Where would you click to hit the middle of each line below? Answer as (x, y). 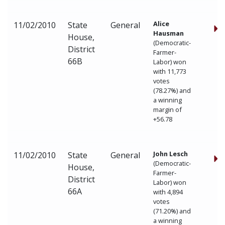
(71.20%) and (172, 211)
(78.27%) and (172, 90)
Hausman (168, 33)
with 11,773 (170, 71)
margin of (167, 109)
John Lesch (171, 154)
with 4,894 (168, 192)
